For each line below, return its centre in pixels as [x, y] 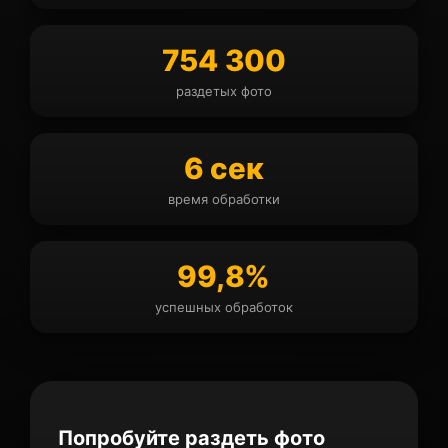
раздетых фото [224, 91]
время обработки [224, 199]
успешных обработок [224, 307]
